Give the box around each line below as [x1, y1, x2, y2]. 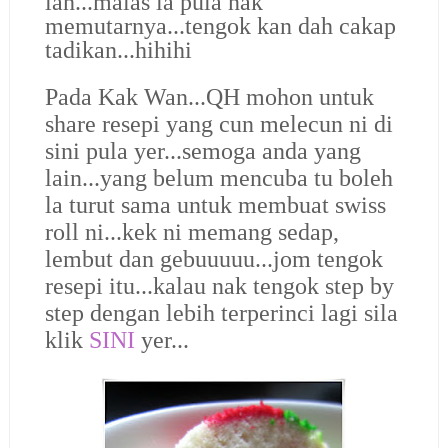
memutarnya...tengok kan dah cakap [44, 12, 396, 39]
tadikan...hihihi [44, 36, 192, 63]
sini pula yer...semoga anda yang [44, 138, 361, 165]
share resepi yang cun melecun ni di [44, 111, 393, 138]
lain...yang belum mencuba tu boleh [44, 165, 393, 192]
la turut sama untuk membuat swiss [44, 192, 386, 219]
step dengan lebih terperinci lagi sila [44, 300, 398, 327]
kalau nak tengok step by [152, 273, 394, 300]
